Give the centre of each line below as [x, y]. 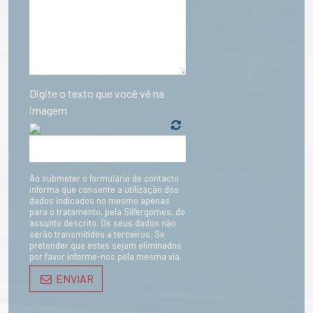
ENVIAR [75, 279]
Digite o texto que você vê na [97, 94]
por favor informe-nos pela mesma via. [105, 257]
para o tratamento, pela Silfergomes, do [107, 212]
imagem [48, 110]
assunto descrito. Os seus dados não [103, 223]
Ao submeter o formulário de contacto [104, 179]
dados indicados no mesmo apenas [100, 201]
